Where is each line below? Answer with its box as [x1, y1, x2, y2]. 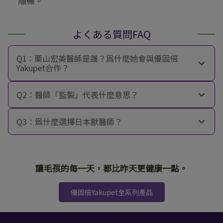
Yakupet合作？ [16, 62, 69, 74]
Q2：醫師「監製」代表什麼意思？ [16, 88, 138, 101]
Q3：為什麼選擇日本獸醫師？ [16, 115, 122, 127]
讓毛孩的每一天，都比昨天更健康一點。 [35, 162, 188, 175]
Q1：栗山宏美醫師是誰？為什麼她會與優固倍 [16, 52, 178, 65]
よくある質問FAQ [72, 27, 151, 42]
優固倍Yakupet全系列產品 [70, 187, 153, 198]
